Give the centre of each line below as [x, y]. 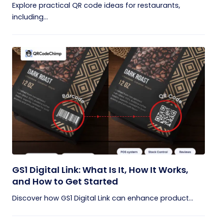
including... [30, 17]
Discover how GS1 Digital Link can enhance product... [103, 198]
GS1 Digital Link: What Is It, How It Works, [100, 170]
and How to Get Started [65, 181]
